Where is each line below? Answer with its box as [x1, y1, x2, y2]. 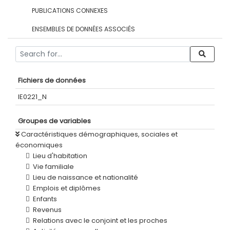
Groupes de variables [18, 116, 91, 126]
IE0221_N [18, 92, 47, 102]
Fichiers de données [18, 75, 86, 85]
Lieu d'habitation [33, 151, 87, 161]
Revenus [33, 205, 62, 215]
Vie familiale [33, 162, 74, 171]
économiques [15, 140, 63, 150]
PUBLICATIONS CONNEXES [32, 6, 108, 15]
